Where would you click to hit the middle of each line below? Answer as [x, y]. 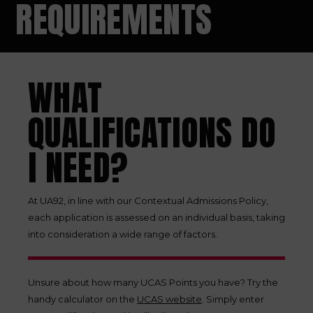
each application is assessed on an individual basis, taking [156, 217]
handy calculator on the [82, 299]
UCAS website [169, 299]
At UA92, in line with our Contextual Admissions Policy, [148, 201]
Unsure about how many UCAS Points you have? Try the [153, 282]
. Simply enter [233, 299]
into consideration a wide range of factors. [123, 234]
